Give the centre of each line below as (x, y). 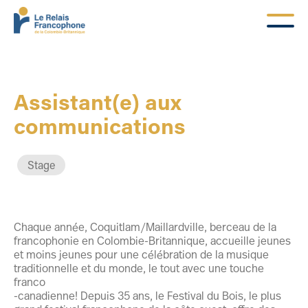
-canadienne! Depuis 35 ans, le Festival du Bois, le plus (147, 295)
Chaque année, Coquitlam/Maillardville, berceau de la (145, 227)
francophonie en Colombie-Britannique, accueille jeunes (152, 240)
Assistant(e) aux (98, 101)
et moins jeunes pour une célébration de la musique (141, 254)
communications (100, 125)
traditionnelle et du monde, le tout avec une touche (139, 268)
